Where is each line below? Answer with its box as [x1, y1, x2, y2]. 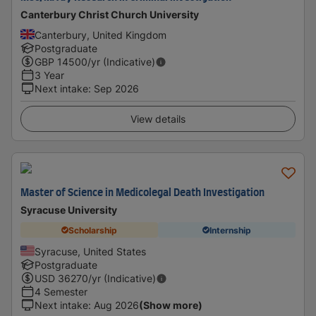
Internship [209, 224, 251, 236]
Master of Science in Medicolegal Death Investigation [20, 188, 265, 198]
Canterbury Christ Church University [20, 8, 199, 20]
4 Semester [35, 286, 87, 298]
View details [130, 113, 186, 125]
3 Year [35, 69, 64, 81]
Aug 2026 [94, 299, 139, 311]
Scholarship [68, 224, 117, 236]
